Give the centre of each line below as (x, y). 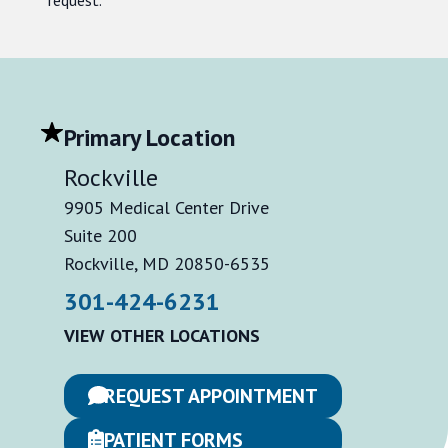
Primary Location (149, 137)
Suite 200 (100, 235)
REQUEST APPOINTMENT (211, 395)
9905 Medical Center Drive (166, 207)
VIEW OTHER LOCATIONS (162, 335)
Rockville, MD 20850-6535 (167, 263)
